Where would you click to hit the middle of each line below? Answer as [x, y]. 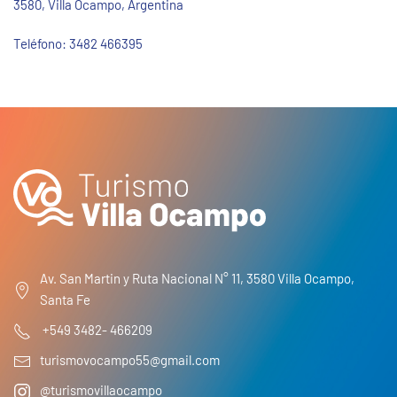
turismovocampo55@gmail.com [130, 359]
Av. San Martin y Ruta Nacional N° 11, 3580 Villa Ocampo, [197, 278]
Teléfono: [41, 44]
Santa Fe [65, 299]
